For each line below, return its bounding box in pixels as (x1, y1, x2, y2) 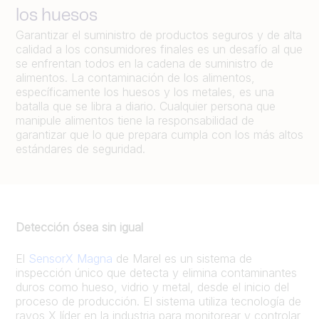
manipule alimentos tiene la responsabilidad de (16, 113, 254, 127)
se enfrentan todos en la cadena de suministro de (16, 56, 273, 70)
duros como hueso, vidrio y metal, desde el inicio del (16, 280, 289, 294)
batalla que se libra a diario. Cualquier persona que (16, 99, 276, 113)
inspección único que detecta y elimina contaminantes (16, 266, 297, 280)
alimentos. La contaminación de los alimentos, (16, 70, 255, 85)
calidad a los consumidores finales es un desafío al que (16, 42, 303, 56)
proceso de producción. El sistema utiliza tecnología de (16, 294, 301, 308)
